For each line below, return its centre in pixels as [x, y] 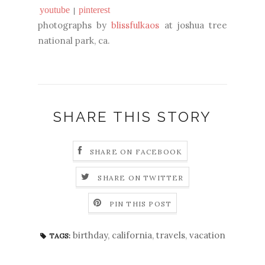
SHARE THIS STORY [132, 117]
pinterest [94, 10]
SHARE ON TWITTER [141, 177]
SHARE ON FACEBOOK [136, 151]
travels [170, 235]
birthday [90, 235]
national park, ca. [76, 41]
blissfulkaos [135, 25]
